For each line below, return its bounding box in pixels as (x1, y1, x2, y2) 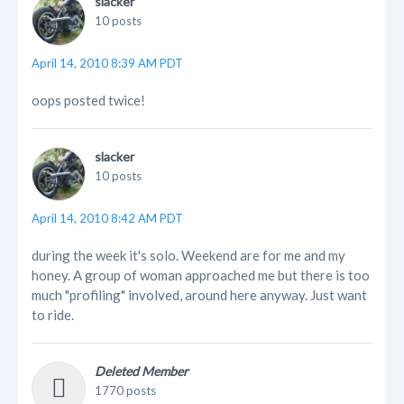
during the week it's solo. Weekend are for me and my (32, 247, 345, 264)
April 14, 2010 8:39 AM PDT (32, 56, 183, 71)
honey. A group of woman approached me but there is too (32, 267, 370, 284)
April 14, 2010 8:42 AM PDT (32, 211, 183, 226)
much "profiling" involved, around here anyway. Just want (32, 287, 367, 304)
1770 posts (95, 383, 156, 399)
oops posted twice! (32, 92, 145, 109)
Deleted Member (95, 363, 188, 380)
